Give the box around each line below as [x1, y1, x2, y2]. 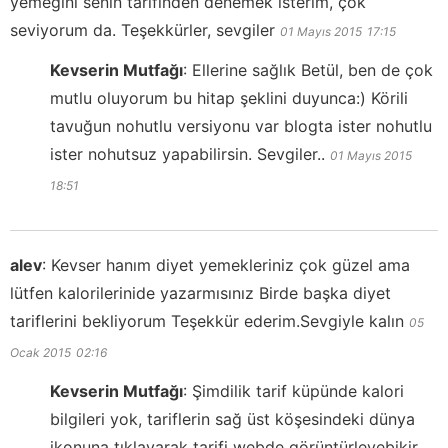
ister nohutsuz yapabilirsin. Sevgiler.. [50, 143, 325, 164]
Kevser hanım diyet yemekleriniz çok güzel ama [51, 254, 410, 275]
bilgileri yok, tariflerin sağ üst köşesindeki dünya [50, 408, 415, 429]
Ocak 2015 [10, 344, 71, 360]
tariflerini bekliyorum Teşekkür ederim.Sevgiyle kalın [10, 310, 409, 331]
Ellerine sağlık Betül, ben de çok [192, 59, 433, 80]
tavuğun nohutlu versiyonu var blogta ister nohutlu [50, 115, 432, 136]
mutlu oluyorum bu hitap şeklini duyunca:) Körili [50, 87, 408, 108]
